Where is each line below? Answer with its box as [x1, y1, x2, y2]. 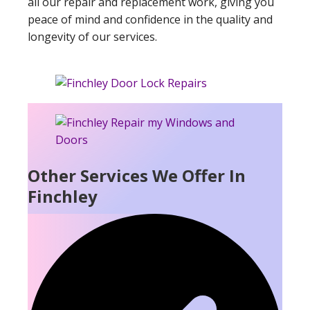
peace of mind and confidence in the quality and [28, 12, 273, 28]
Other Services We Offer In [28, 164, 246, 188]
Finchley [28, 185, 98, 208]
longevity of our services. [28, 29, 157, 45]
